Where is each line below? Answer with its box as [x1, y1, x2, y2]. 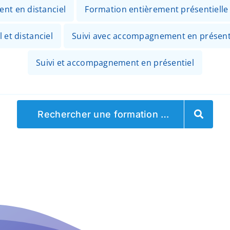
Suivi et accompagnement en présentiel [36, 56, 194, 68]
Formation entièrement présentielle [85, 3, 228, 15]
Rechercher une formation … [37, 108, 169, 120]
